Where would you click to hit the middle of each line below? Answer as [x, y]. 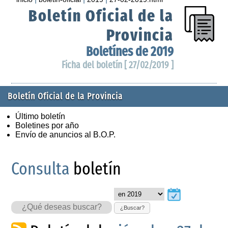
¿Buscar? [132, 208]
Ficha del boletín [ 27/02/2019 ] [117, 65]
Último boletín [40, 116]
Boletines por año [47, 125]
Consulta [41, 168]
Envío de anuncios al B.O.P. [65, 134]
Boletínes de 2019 [130, 51]
